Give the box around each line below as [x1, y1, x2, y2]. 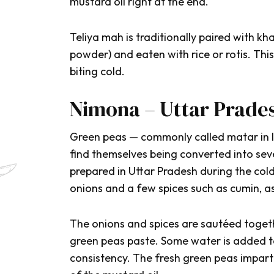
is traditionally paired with [124, 30, 257, 45]
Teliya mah [70, 30, 124, 45]
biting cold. [70, 64, 125, 79]
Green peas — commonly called [70, 130, 227, 144]
